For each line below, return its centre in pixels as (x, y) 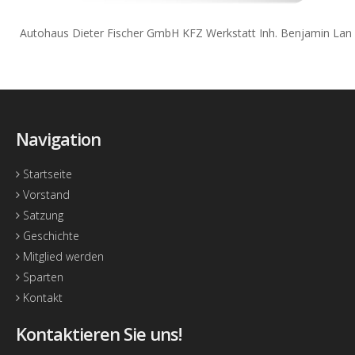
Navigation (58, 139)
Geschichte (50, 236)
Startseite (46, 174)
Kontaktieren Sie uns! (99, 334)
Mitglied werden (62, 257)
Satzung (42, 216)
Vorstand (45, 195)
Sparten (42, 277)
